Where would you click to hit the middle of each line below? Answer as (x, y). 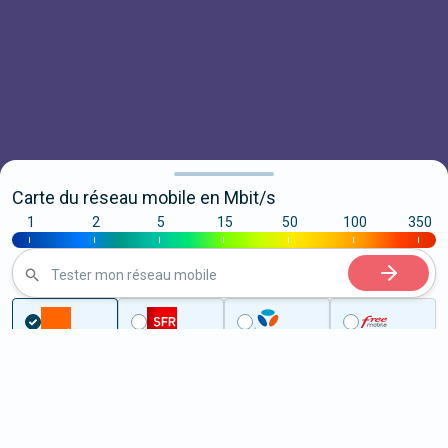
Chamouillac (241, 408)
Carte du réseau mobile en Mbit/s (144, 197)
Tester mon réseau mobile (134, 274)
